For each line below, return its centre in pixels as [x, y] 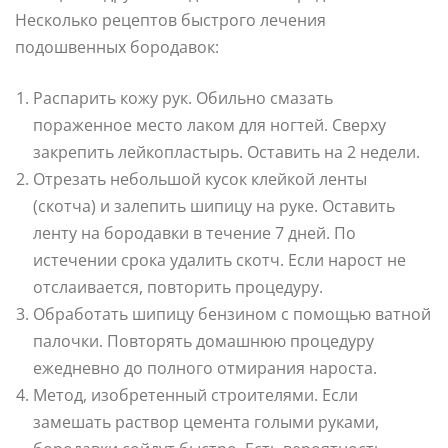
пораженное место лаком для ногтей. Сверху [209, 124]
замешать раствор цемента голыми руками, [206, 421]
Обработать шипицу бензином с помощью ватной [232, 313]
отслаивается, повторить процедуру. [178, 286]
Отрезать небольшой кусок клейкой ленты [200, 178]
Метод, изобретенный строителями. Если [195, 394]
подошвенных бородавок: [117, 46]
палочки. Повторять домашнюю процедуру [203, 340]
